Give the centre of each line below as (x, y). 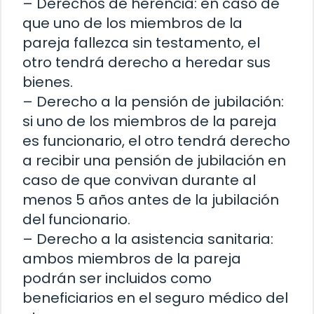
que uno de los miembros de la (132, 23)
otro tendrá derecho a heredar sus (146, 62)
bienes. (48, 82)
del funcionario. (76, 219)
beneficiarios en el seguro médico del (155, 298)
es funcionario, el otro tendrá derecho (156, 141)
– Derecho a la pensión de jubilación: (153, 101)
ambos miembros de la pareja (132, 258)
